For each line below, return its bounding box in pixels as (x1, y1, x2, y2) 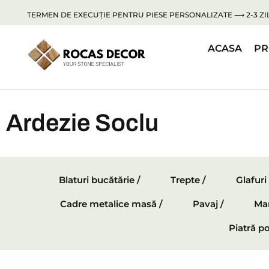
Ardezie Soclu (6, 110, 159, 136)
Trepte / (171, 174, 206, 186)
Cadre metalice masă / (60, 198, 163, 210)
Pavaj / (193, 198, 224, 210)
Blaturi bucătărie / (59, 174, 141, 186)
